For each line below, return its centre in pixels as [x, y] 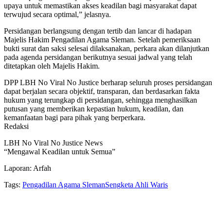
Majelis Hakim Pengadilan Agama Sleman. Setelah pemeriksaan [102, 39]
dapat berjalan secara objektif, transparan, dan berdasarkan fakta [102, 91]
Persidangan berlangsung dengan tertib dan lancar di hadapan [98, 31]
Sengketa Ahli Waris [136, 184]
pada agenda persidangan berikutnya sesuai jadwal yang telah [98, 57]
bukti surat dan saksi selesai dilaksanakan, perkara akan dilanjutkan [107, 48]
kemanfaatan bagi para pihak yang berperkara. [75, 117]
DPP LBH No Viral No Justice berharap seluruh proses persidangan [108, 82]
